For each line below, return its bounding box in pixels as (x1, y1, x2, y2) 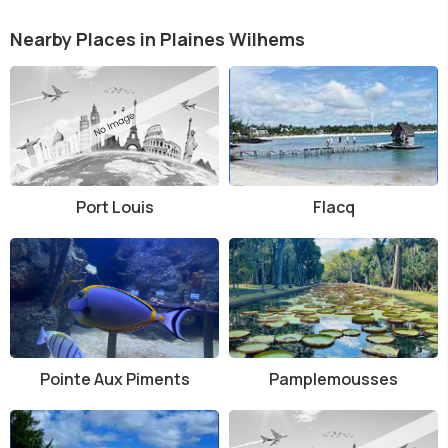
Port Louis (75, 195, 154, 218)
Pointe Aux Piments (39, 367, 190, 390)
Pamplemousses (269, 367, 398, 390)
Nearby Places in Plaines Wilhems (10, 26, 305, 51)
